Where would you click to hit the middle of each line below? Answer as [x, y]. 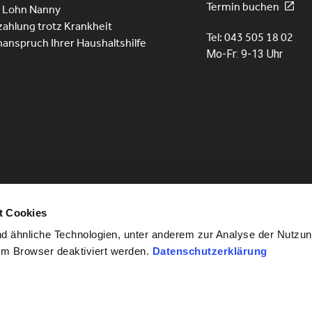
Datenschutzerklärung [210, 251]
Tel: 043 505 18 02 [250, 38]
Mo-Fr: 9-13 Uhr [244, 54]
